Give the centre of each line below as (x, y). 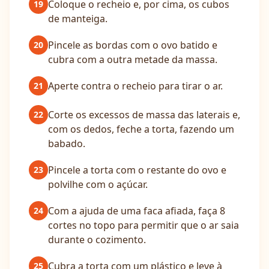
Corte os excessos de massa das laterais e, (144, 115)
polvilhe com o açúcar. (98, 184)
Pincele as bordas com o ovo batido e (133, 45)
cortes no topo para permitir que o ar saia (144, 225)
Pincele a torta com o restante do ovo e (137, 170)
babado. (67, 144)
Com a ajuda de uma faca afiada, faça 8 (137, 211)
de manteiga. (78, 19)
